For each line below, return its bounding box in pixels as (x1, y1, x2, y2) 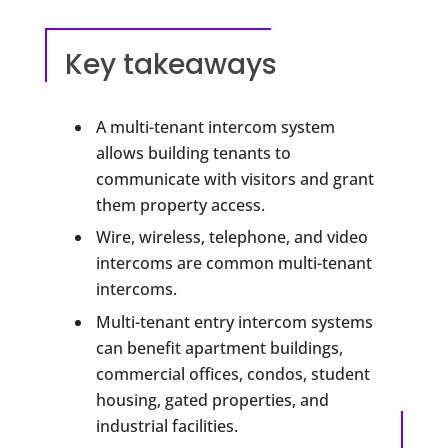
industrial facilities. (95, 414, 238, 437)
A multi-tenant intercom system (95, 115, 335, 138)
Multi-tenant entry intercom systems (95, 310, 373, 333)
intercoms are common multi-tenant (95, 252, 372, 275)
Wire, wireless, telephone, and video (95, 226, 368, 249)
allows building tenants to (95, 141, 291, 164)
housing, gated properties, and (95, 388, 329, 411)
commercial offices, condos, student (95, 362, 370, 385)
